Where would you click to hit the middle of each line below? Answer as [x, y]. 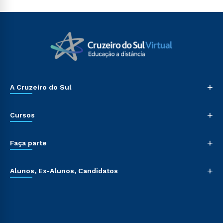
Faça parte [28, 143]
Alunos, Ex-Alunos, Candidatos [64, 171]
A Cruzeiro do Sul [41, 87]
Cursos [22, 115]
